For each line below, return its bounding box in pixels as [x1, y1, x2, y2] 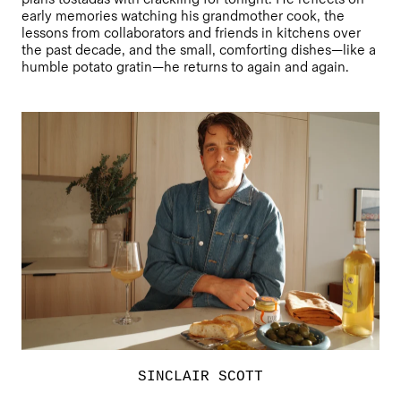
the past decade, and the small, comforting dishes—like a [21, 42, 376, 59]
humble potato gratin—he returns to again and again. [21, 59, 349, 76]
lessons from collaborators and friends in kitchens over [21, 25, 361, 42]
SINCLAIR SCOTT [138, 369, 263, 386]
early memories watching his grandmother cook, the [21, 8, 345, 25]
